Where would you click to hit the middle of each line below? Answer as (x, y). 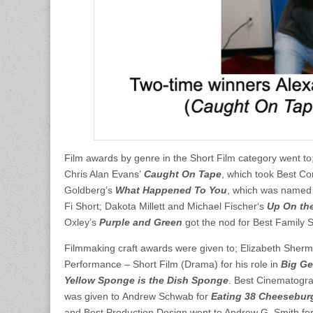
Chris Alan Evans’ (104, 174)
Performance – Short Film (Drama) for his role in (173, 264)
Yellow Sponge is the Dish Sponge (146, 280)
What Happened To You (170, 190)
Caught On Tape (183, 174)
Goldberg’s (88, 190)
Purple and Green (142, 222)
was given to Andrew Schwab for (138, 296)
